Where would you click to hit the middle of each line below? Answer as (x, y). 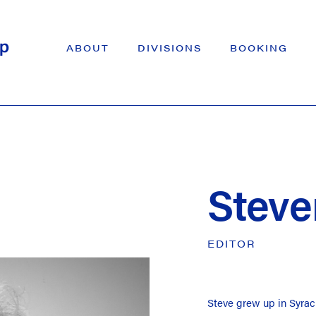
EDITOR (232, 244)
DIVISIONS (170, 48)
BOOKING (259, 48)
